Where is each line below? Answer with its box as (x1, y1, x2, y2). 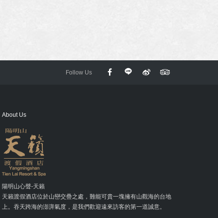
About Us (2, 111, 27, 118)
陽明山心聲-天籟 (2, 183, 45, 190)
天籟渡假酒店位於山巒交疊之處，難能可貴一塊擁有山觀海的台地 (2, 193, 172, 200)
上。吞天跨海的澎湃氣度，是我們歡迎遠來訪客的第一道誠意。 (2, 203, 166, 210)
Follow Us (66, 69, 92, 76)
